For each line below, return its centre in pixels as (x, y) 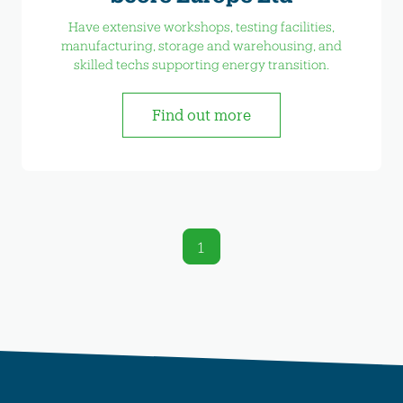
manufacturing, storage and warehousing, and (201, 45)
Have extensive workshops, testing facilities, (201, 26)
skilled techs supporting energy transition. (201, 64)
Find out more (201, 114)
